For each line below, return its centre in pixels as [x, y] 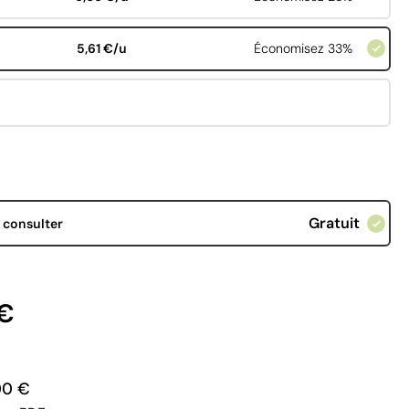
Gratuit [334, 224]
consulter [32, 223]
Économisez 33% [303, 49]
